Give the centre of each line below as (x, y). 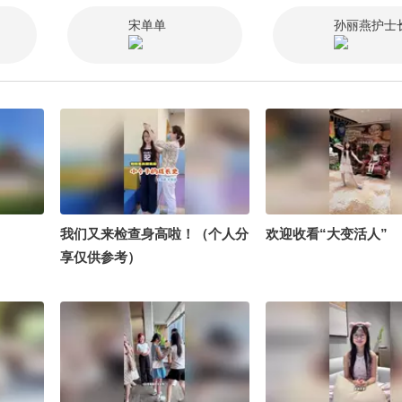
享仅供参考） (100, 257)
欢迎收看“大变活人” (327, 233)
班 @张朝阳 (301, 10)
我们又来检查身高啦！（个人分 (154, 233)
